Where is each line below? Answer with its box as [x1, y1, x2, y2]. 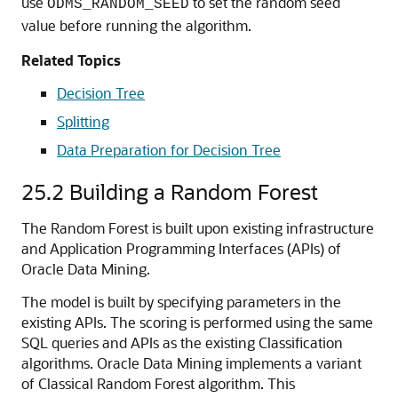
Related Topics [21, 51, 121, 69]
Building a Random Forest [69, 178, 318, 205]
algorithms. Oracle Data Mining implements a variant [21, 354, 362, 372]
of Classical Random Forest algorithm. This [21, 374, 295, 393]
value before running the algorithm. [21, 16, 251, 35]
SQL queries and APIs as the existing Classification [21, 333, 343, 352]
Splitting [57, 112, 109, 131]
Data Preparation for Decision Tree [57, 140, 281, 159]
